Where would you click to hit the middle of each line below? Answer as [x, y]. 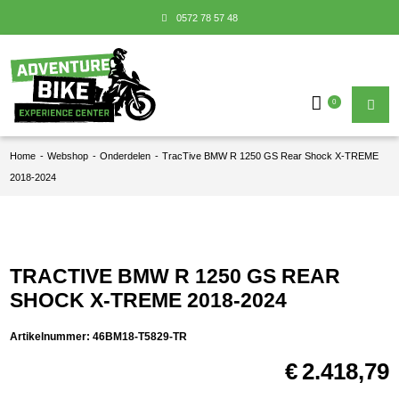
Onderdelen [126, 155]
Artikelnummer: [52, 336]
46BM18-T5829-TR [140, 336]
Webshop [68, 155]
